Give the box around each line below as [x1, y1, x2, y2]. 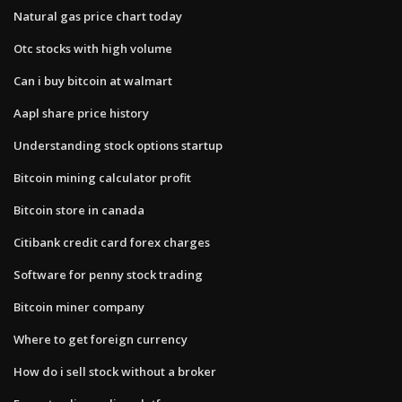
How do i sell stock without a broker [13, 363, 216, 380]
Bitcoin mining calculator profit [13, 169, 191, 186]
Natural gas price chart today [13, 7, 182, 24]
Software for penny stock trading [13, 266, 203, 283]
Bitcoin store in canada [13, 201, 144, 218]
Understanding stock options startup [13, 136, 223, 153]
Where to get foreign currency [13, 330, 188, 347]
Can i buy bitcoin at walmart [13, 72, 172, 89]
